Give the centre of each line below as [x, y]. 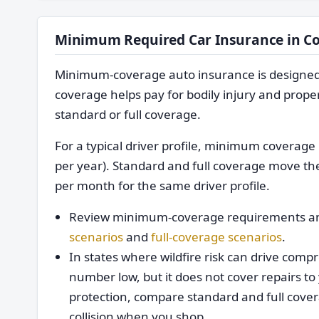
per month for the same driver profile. [162, 185]
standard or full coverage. [128, 114]
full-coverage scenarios [216, 237]
